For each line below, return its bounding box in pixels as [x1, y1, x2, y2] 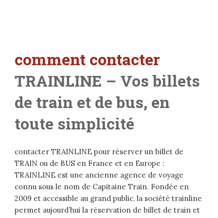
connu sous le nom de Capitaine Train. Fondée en [15, 182, 189, 192]
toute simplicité [15, 113, 134, 134]
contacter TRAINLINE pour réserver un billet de [15, 147, 183, 157]
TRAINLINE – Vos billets [15, 70, 200, 91]
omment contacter [23, 49, 160, 70]
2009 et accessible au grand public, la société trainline [15, 194, 202, 203]
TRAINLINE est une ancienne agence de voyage [15, 170, 183, 180]
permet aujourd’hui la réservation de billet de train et [15, 205, 200, 215]
